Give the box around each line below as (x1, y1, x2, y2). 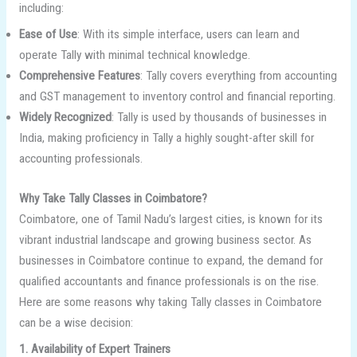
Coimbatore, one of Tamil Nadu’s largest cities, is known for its (18, 211, 323, 226)
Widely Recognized (18, 110, 112, 125)
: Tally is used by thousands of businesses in (111, 110, 327, 125)
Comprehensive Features (18, 69, 140, 84)
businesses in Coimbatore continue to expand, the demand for (18, 253, 323, 268)
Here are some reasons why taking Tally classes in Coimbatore (18, 294, 322, 309)
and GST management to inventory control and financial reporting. (18, 89, 335, 104)
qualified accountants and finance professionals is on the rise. (18, 273, 319, 288)
